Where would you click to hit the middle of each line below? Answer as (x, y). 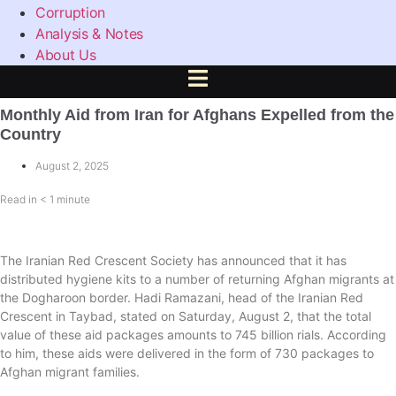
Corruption (70, 12)
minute (73, 199)
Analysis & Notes (90, 34)
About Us (66, 55)
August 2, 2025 (72, 166)
